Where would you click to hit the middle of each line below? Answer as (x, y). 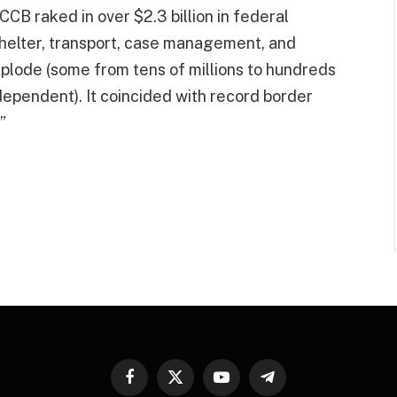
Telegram (292, 384)
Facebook (155, 384)
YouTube (244, 384)
